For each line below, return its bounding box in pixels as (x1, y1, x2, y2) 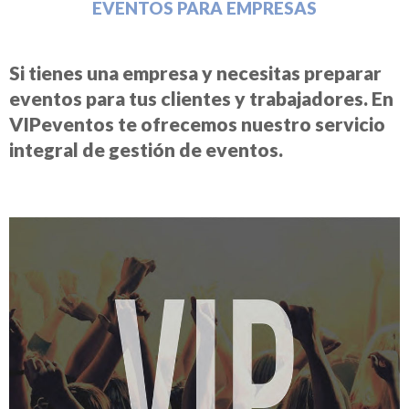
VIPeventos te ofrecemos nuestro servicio (9, 112, 385, 136)
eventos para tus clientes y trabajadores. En (9, 87, 393, 110)
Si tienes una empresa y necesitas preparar (9, 61, 382, 85)
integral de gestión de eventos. (9, 138, 283, 162)
